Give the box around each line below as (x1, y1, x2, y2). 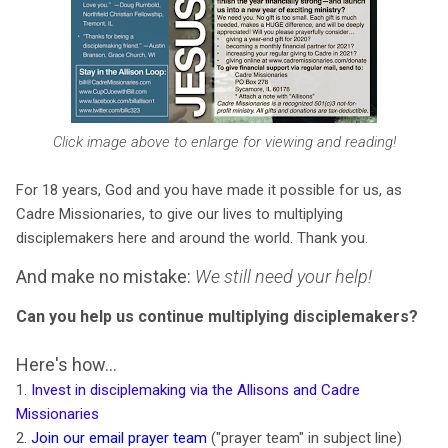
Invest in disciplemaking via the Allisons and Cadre (31, 380, 360, 399)
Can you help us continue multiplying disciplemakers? (16, 306, 418, 326)
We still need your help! (195, 265, 372, 287)
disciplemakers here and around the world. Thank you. (16, 228, 368, 247)
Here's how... (16, 353, 117, 375)
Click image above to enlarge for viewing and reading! (52, 132, 396, 151)
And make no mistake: (16, 265, 195, 287)
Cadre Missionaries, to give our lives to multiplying (16, 204, 343, 223)
